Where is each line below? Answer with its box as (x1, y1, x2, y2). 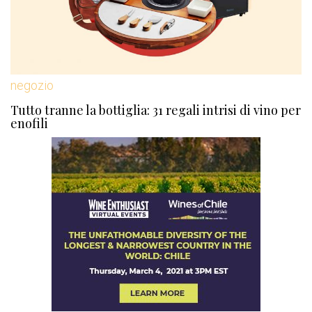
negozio (10, 77, 54, 93)
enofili (10, 114, 48, 132)
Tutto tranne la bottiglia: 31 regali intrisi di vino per (10, 101, 301, 118)
